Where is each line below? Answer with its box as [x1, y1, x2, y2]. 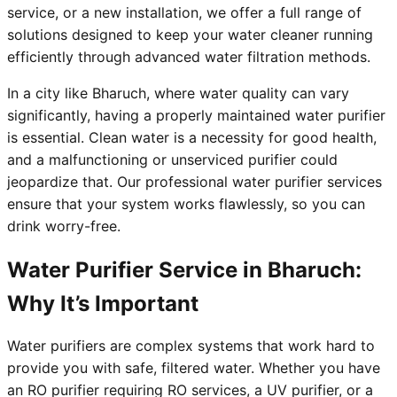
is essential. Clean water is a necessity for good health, [7, 128, 377, 147]
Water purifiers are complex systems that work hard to [7, 337, 375, 355]
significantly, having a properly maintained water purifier [7, 106, 385, 125]
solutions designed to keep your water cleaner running [7, 26, 373, 44]
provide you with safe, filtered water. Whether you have [7, 359, 380, 378]
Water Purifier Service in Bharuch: [7, 257, 362, 284]
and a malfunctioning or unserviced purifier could [7, 151, 338, 169]
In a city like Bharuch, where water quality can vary [7, 84, 349, 103]
